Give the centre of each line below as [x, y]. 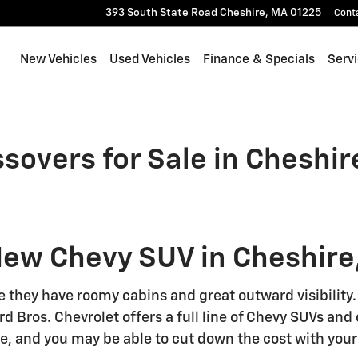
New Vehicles [58, 59]
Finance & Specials [259, 59]
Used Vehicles [150, 59]
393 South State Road [161, 13]
